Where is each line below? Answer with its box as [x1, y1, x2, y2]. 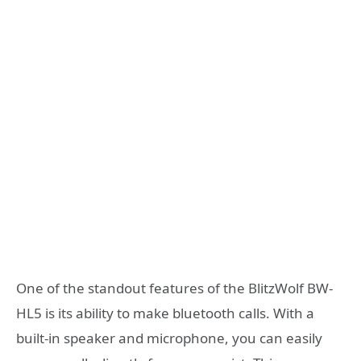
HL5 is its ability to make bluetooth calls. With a [16, 303, 314, 322]
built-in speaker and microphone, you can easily [16, 328, 322, 347]
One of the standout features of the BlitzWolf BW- [16, 278, 333, 297]
